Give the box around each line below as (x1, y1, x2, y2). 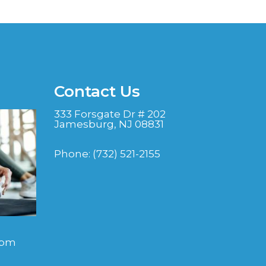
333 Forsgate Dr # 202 (54, 108, 166, 121)
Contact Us (54, 82, 140, 102)
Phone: (54, 148, 93, 160)
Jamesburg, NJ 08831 (54, 118, 164, 131)
